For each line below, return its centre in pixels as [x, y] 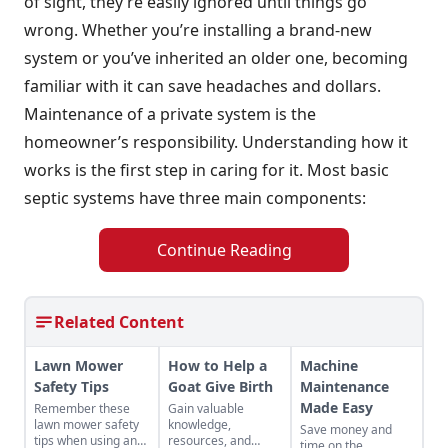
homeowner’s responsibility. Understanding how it [216, 142]
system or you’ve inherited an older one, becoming [216, 58]
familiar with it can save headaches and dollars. [202, 86]
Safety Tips [71, 386]
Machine [329, 365]
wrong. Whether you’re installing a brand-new [198, 30]
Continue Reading [224, 250]
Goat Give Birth [220, 386]
